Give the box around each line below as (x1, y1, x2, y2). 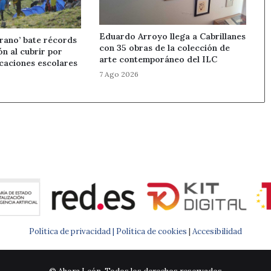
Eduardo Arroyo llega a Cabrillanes (99, 30, 246, 42)
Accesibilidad (192, 226, 242, 237)
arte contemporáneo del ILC (99, 53, 218, 65)
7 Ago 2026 (99, 69, 139, 79)
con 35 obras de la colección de (99, 42, 230, 53)
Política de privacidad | (29, 226, 116, 237)
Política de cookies (116, 226, 187, 237)
